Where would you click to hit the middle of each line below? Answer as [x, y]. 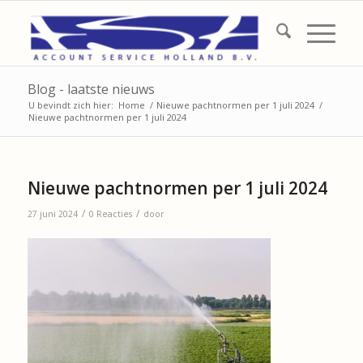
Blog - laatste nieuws [91, 89]
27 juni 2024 [52, 214]
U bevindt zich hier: [70, 105]
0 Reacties [110, 214]
